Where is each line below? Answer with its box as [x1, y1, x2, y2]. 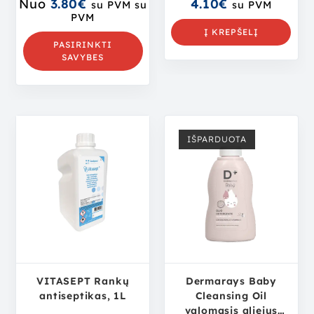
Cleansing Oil [195, 289, 267, 302]
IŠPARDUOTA [187, 134, 247, 145]
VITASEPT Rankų [36, 274, 130, 287]
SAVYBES [62, 51, 104, 62]
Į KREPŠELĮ [203, 26, 259, 37]
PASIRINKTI [53, 39, 113, 50]
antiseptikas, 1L [39, 289, 127, 302]
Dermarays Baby [185, 274, 277, 287]
